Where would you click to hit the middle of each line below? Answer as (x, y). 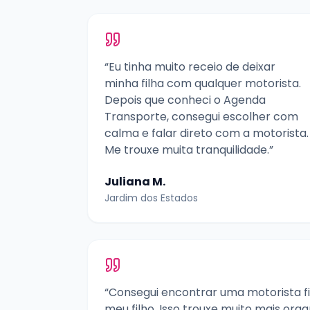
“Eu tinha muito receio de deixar (190, 66)
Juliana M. (135, 181)
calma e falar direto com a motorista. (207, 133)
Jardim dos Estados (151, 198)
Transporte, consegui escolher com (201, 116)
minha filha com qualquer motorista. (203, 83)
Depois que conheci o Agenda (185, 100)
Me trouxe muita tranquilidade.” (189, 149)
